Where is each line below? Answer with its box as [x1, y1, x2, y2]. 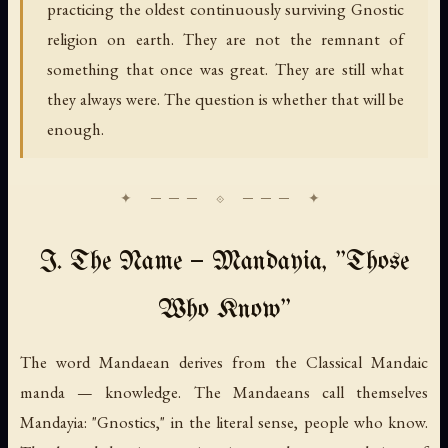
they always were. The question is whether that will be [47, 87, 404, 110]
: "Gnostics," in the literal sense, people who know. [84, 410, 428, 433]
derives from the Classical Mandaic [170, 350, 428, 373]
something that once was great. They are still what [47, 57, 404, 80]
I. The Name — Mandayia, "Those [39, 248, 409, 276]
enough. [47, 117, 104, 140]
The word [20, 350, 99, 373]
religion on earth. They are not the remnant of [47, 27, 404, 50]
